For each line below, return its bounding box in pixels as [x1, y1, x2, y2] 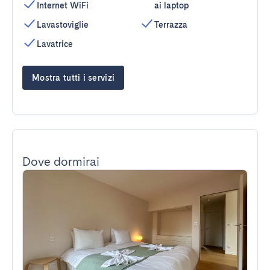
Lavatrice [37, 39, 73, 49]
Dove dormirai [22, 154, 99, 169]
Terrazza [154, 20, 187, 30]
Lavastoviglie [37, 20, 89, 30]
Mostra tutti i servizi [32, 73, 115, 83]
